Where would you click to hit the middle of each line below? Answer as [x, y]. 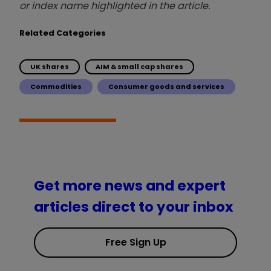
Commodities [56, 86]
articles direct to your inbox [134, 207]
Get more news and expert [130, 186]
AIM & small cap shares [139, 66]
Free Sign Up [135, 243]
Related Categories [63, 33]
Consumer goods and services [166, 86]
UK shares [50, 66]
